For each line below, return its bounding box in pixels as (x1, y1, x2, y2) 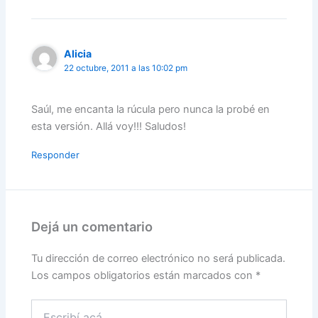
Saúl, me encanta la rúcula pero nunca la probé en (31, 103, 270, 116)
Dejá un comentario (31, 219, 153, 235)
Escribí (31, 300, 62, 312)
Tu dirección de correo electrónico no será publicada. (31, 252, 286, 265)
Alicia (64, 47, 92, 60)
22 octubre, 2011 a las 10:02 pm (64, 62, 188, 73)
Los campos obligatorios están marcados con (31, 269, 256, 283)
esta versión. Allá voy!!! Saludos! (31, 120, 187, 133)
